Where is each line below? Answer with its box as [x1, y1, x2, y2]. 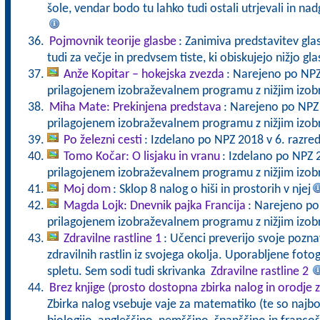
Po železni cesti [63, 134, 142, 147]
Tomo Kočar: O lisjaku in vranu [63, 150, 220, 164]
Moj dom [63, 183, 111, 196]
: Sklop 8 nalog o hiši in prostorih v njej [112, 183, 311, 196]
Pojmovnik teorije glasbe [49, 35, 176, 49]
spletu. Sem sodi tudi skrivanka [46, 265, 209, 279]
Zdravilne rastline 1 [63, 232, 161, 246]
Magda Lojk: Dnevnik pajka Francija [63, 199, 246, 213]
